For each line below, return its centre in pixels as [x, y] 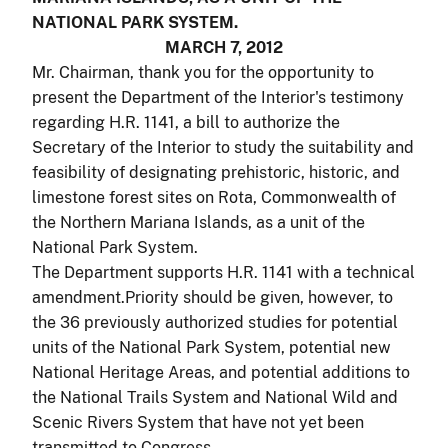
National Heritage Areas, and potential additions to [221, 372]
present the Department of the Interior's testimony [218, 97]
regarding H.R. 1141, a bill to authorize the [186, 122]
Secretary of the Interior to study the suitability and [223, 147]
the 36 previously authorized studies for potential [215, 322]
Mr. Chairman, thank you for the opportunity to [203, 72]
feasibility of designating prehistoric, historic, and [216, 172]
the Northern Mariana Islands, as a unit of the [198, 222]
